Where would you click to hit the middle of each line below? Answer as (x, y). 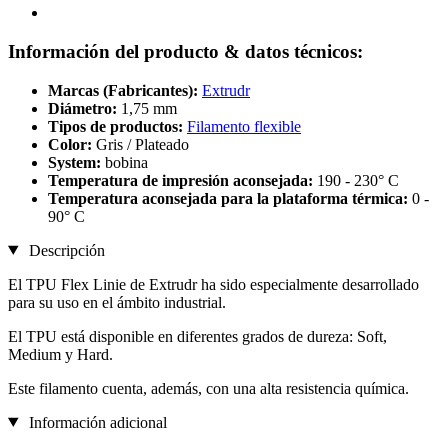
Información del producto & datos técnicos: (185, 51)
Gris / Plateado (142, 144)
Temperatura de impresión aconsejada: (182, 180)
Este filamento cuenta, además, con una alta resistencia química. (208, 388)
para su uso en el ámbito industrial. (117, 302)
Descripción (64, 250)
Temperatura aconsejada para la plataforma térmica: (230, 198)
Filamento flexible (244, 126)
